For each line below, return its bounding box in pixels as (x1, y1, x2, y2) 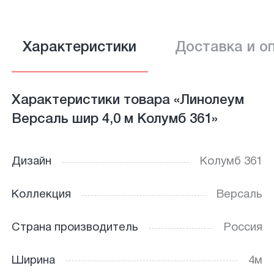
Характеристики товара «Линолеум (11, 94, 244, 106)
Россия (223, 223, 263, 234)
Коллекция (11, 190, 71, 201)
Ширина (11, 255, 55, 266)
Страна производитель (11, 223, 138, 234)
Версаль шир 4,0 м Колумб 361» (11, 113, 218, 125)
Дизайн (11, 157, 51, 168)
